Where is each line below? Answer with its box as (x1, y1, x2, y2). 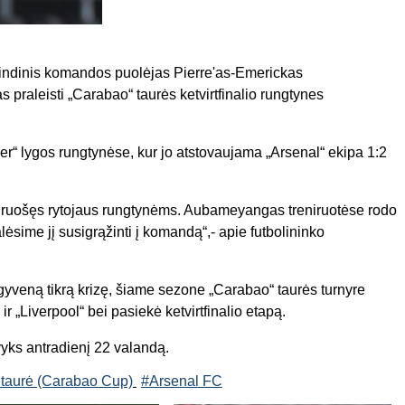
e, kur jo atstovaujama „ (122, 144, 270, 160)
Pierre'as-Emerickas (174, 64, 303, 80)
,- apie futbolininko (207, 223, 325, 240)
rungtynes (257, 86, 324, 102)
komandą (143, 223, 202, 240)
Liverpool (20, 303, 80, 319)
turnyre (317, 281, 365, 297)
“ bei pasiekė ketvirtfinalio (80, 303, 246, 319)
